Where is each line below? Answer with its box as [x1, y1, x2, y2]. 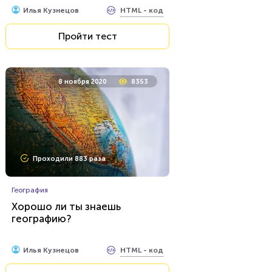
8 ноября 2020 [58, 78, 107, 86]
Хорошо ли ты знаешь [12, 200, 121, 212]
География [12, 186, 48, 194]
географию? [12, 212, 71, 225]
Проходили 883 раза [33, 155, 106, 163]
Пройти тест [58, 30, 117, 42]
